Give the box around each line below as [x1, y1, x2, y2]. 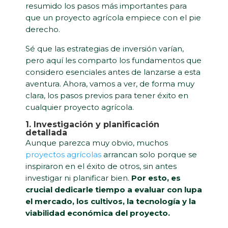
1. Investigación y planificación [25, 119, 159, 129]
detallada [25, 127, 67, 137]
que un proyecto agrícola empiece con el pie [25, 12, 201, 22]
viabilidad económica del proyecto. [25, 208, 170, 218]
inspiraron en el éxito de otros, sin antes [25, 161, 177, 171]
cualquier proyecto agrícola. [25, 102, 134, 112]
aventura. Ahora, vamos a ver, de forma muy [25, 78, 194, 89]
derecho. [25, 24, 62, 34]
